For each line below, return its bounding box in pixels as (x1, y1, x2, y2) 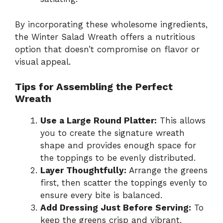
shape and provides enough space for (40, 140, 196, 151)
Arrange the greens (126, 165, 208, 176)
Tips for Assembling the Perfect (15, 81, 173, 93)
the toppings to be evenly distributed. (40, 153, 196, 163)
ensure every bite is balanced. (40, 190, 162, 201)
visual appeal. (15, 56, 71, 67)
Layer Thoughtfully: (40, 165, 126, 176)
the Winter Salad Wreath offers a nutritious (15, 31, 195, 42)
